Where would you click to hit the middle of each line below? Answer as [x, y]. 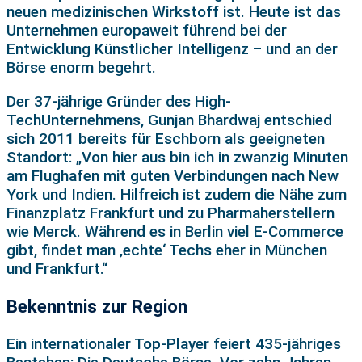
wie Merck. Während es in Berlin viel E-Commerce [175, 231]
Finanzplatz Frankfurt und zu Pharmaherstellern [170, 213]
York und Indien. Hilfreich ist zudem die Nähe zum [177, 194]
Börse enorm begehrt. [81, 67]
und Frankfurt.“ [57, 268]
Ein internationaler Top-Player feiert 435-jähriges [174, 343]
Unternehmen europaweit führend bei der [147, 30]
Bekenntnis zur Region [97, 306]
